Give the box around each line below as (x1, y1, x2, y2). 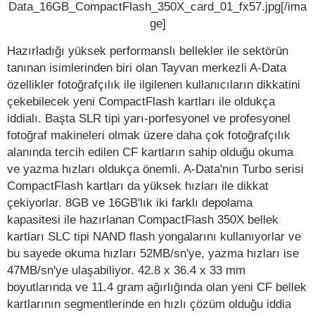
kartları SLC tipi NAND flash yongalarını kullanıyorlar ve (7, 229, 301, 244)
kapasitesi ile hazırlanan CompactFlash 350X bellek (7, 212, 278, 227)
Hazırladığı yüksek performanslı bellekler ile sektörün (7, 44, 288, 58)
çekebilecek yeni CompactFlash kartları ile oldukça (7, 94, 275, 109)
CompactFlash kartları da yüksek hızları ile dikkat (7, 179, 269, 193)
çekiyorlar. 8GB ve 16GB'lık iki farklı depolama (7, 195, 252, 210)
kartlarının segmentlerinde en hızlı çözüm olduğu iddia (7, 297, 291, 311)
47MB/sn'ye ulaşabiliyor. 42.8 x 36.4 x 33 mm (7, 263, 245, 278)
